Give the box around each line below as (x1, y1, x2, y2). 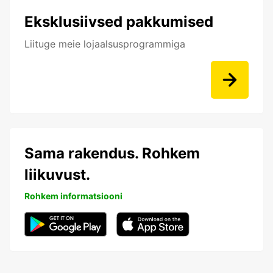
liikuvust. (24, 166, 90, 184)
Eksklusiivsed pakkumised (24, 13, 213, 31)
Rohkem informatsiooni (24, 191, 122, 202)
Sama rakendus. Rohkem (24, 144, 200, 163)
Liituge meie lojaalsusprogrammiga (24, 38, 185, 51)
